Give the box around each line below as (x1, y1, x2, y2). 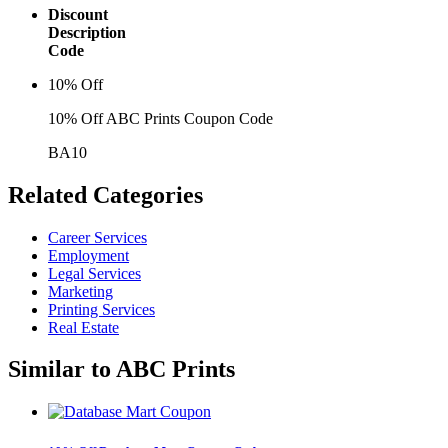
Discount (48, 5, 108, 23)
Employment (48, 246, 129, 264)
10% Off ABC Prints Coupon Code (48, 109, 273, 127)
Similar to (8, 356, 111, 383)
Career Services (48, 228, 147, 246)
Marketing (48, 282, 113, 300)
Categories (93, 181, 203, 208)
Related (8, 181, 93, 208)
